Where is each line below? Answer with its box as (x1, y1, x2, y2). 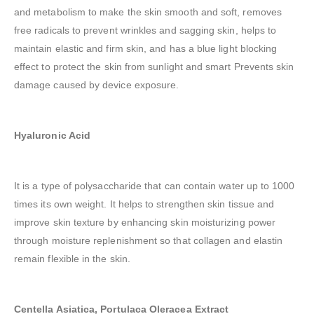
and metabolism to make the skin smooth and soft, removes (14, 6, 282, 18)
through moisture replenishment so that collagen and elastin (14, 235, 283, 247)
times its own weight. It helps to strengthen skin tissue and (14, 198, 275, 210)
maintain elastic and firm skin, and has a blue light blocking (14, 43, 278, 55)
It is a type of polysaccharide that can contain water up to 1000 (14, 180, 295, 192)
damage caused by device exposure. (14, 79, 179, 91)
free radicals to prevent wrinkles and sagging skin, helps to (14, 25, 277, 36)
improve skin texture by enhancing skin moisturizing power (14, 217, 275, 228)
